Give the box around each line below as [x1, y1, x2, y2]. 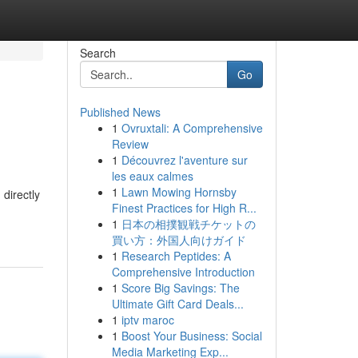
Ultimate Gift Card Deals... [111, 296, 244, 312]
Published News [79, 104, 161, 120]
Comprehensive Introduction [111, 264, 255, 280]
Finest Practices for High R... [111, 200, 257, 216]
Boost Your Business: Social [121, 328, 262, 344]
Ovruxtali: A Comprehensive [121, 120, 263, 136]
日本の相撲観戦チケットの [121, 216, 256, 232]
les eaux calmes [111, 168, 193, 184]
